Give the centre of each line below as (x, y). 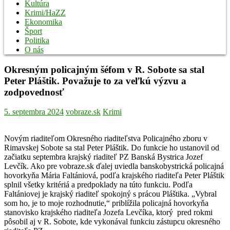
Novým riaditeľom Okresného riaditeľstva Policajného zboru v (106, 139)
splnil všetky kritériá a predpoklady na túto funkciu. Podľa (98, 185)
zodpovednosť (34, 92)
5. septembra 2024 (34, 112)
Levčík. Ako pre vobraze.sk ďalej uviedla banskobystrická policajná (114, 166)
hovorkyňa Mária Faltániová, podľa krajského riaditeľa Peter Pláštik (114, 176)
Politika (37, 40)
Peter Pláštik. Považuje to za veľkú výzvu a (95, 81)
